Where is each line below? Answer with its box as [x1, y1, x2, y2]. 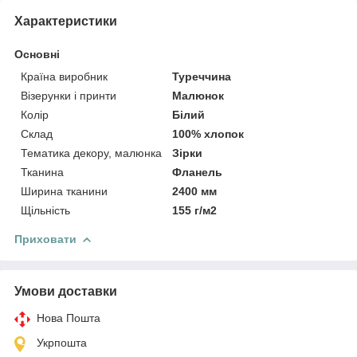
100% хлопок [172, 127, 245, 140]
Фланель [172, 165, 223, 178]
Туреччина [172, 69, 232, 83]
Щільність [21, 203, 70, 217]
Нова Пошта [37, 311, 100, 324]
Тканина [21, 165, 64, 178]
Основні [14, 47, 60, 61]
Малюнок [172, 88, 225, 102]
